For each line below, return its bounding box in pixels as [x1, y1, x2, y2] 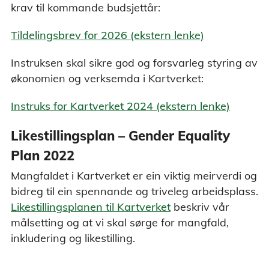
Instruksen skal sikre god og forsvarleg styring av [11, 55, 258, 70]
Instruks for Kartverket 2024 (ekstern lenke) [11, 98, 230, 113]
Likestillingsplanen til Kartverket [11, 200, 171, 214]
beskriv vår [171, 200, 229, 214]
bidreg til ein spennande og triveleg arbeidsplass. [11, 184, 258, 199]
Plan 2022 [11, 147, 74, 164]
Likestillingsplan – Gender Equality [11, 127, 230, 144]
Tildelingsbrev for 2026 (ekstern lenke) [11, 28, 204, 42]
